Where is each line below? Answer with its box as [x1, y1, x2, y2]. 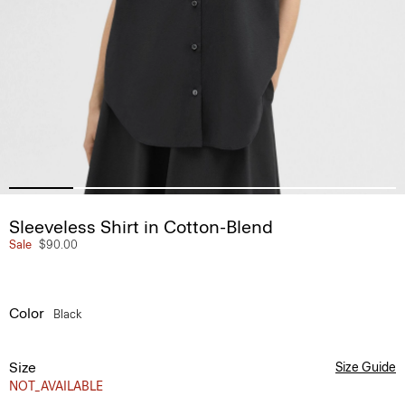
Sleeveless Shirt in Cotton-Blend [9, 216, 273, 238]
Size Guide [335, 360, 396, 375]
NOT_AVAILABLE [9, 379, 103, 394]
